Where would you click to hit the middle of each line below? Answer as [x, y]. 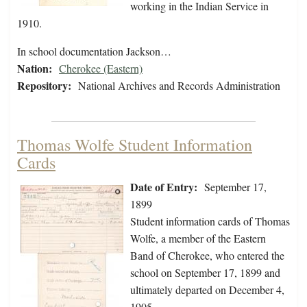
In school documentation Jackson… [94, 51]
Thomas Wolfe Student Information [135, 145]
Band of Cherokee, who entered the [207, 256]
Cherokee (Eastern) [101, 69]
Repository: [44, 86]
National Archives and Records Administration [179, 86]
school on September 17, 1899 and [205, 273]
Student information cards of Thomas [210, 221]
